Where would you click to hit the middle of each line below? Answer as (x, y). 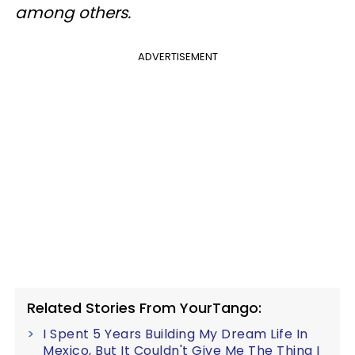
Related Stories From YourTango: (144, 307)
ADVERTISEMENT (177, 56)
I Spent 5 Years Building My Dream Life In (176, 334)
